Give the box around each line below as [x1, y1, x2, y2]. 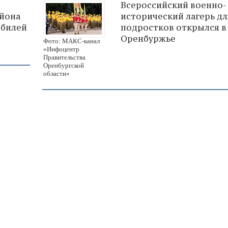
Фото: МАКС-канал [43, 37, 100, 45]
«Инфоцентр [43, 45, 79, 53]
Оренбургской [43, 61, 84, 69]
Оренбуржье [121, 33, 176, 44]
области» [43, 69, 70, 77]
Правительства [43, 53, 85, 61]
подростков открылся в [121, 21, 226, 33]
